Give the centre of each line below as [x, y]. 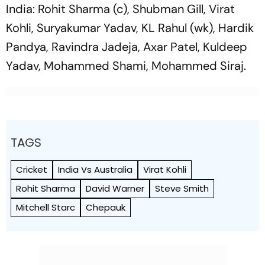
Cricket [32, 169]
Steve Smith [182, 188]
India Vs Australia [95, 169]
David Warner [115, 188]
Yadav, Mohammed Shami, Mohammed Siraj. [126, 66]
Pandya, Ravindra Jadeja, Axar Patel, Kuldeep [127, 47]
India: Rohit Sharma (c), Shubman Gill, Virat [120, 9]
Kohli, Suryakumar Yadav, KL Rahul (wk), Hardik [130, 28]
